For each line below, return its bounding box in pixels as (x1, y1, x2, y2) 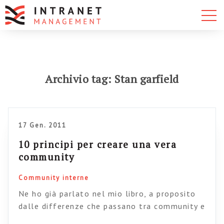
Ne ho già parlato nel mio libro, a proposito (18, 188, 196, 198)
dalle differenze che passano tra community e (18, 201, 205, 211)
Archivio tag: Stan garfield (45, 71, 179, 86)
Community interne (18, 173, 89, 182)
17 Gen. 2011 (18, 121, 66, 129)
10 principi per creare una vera (18, 138, 177, 150)
